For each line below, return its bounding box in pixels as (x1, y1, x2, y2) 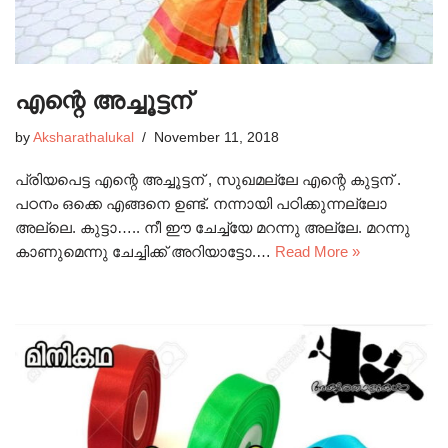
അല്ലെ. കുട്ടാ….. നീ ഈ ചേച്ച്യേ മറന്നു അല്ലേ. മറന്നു (15, 218, 410, 236)
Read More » (275, 242, 360, 260)
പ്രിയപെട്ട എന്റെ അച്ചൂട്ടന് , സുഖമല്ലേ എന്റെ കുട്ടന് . (15, 170, 401, 188)
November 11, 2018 (154, 129, 279, 145)
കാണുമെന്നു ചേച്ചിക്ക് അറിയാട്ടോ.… (15, 242, 275, 260)
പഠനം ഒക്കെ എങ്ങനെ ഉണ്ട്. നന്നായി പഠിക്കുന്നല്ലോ (15, 194, 387, 212)
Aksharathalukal (33, 129, 134, 145)
